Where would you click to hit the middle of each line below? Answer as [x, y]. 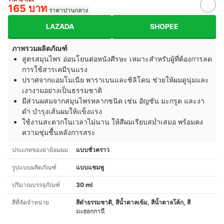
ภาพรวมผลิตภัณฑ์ [40, 48]
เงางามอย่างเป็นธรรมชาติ [62, 90]
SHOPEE [164, 26]
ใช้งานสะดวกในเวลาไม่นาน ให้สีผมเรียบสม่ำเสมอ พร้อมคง [112, 122]
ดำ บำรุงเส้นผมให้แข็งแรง [62, 111]
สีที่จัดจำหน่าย [30, 202]
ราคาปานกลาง [68, 10]
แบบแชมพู [90, 167]
